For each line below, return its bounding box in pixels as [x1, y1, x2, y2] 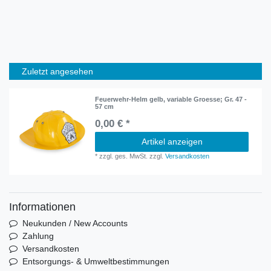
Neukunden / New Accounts [22, 218, 128, 228]
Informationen [9, 200, 76, 213]
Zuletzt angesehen [22, 66, 93, 76]
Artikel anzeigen [141, 136, 203, 146]
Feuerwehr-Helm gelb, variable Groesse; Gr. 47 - [95, 95, 247, 103]
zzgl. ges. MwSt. [99, 152, 148, 160]
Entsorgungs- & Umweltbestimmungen [22, 256, 169, 266]
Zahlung [22, 230, 54, 241]
